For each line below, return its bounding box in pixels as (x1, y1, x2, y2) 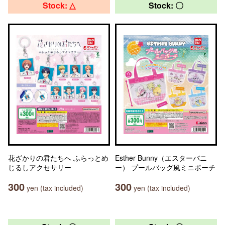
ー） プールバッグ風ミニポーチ (115, 162, 215, 172)
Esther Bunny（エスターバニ (115, 153, 207, 163)
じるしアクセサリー (8, 162, 71, 172)
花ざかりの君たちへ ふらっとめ (8, 153, 108, 163)
